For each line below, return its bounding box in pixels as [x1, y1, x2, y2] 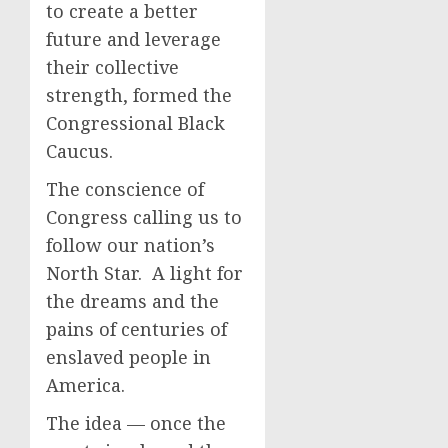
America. [46, 373, 125, 397]
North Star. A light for [46, 261, 243, 285]
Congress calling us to [46, 205, 242, 229]
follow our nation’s [46, 233, 215, 257]
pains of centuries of [46, 317, 227, 341]
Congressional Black [46, 111, 225, 135]
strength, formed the [46, 83, 232, 107]
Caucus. [46, 139, 113, 163]
